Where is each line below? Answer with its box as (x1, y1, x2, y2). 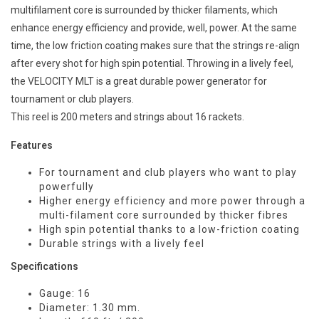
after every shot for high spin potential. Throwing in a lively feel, (11, 58, 293, 70)
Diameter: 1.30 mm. (39, 302, 140, 314)
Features (11, 140, 53, 152)
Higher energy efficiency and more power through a (39, 195, 305, 207)
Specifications (11, 261, 78, 273)
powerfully (39, 181, 94, 193)
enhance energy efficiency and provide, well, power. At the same (11, 22, 297, 34)
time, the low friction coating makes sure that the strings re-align (11, 40, 300, 52)
